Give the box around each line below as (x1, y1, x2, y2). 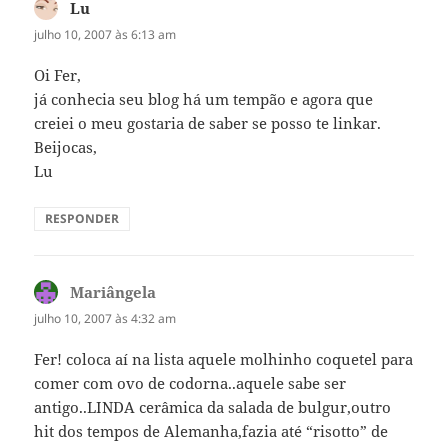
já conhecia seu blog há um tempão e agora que (34, 89, 374, 110)
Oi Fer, (34, 65, 82, 86)
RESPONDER (45, 210, 120, 228)
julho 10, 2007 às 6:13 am (34, 25, 177, 43)
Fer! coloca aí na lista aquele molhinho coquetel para (34, 349, 414, 370)
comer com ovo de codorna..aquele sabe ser (34, 373, 347, 394)
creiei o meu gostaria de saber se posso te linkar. (34, 113, 382, 134)
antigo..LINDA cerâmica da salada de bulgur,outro (34, 397, 392, 418)
